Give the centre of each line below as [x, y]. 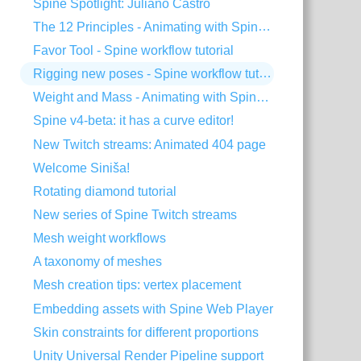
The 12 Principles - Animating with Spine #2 [265, 27]
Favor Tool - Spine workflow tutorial [134, 51]
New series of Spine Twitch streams [135, 215]
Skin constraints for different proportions [146, 332]
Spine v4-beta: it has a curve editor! [134, 121]
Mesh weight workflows [100, 239]
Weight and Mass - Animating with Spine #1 [263, 97]
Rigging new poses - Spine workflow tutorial [266, 73]
